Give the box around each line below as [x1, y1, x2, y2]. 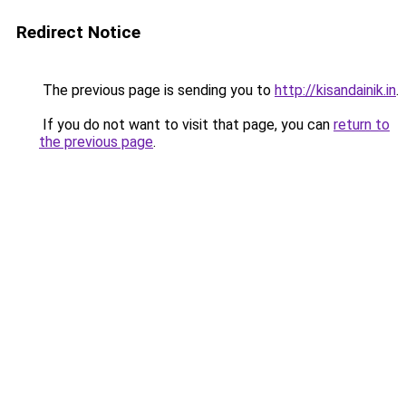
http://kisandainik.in [275, 82, 396, 99]
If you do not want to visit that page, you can [39, 116, 333, 133]
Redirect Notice [16, 22, 140, 43]
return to [333, 116, 390, 133]
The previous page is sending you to [39, 82, 275, 99]
